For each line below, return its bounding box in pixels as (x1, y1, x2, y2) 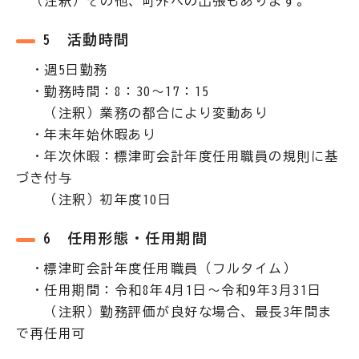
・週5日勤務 (16, 63, 108, 76)
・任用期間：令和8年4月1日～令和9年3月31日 (16, 284, 322, 296)
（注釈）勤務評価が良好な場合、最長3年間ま (16, 305, 333, 318)
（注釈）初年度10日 (16, 193, 171, 206)
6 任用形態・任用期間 (42, 232, 208, 245)
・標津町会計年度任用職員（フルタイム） (16, 262, 296, 275)
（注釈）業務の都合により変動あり (16, 107, 268, 119)
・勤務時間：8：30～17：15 (16, 85, 210, 98)
